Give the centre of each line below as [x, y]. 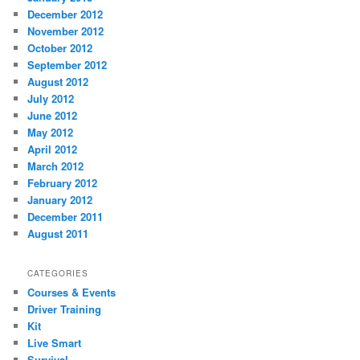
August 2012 [58, 81]
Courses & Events [72, 292]
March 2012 [56, 166]
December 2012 [65, 14]
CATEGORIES [58, 274]
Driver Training [65, 309]
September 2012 [67, 64]
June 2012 [53, 115]
